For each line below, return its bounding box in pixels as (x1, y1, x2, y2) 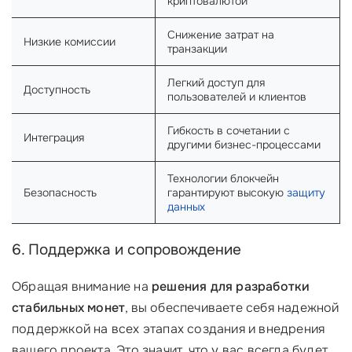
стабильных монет (12, 299, 126, 316)
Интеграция (24, 130, 84, 145)
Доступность (24, 82, 90, 97)
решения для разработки (152, 278, 310, 295)
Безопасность (24, 185, 97, 200)
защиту (287, 185, 325, 200)
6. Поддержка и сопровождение (12, 240, 241, 259)
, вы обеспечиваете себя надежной (125, 299, 339, 316)
